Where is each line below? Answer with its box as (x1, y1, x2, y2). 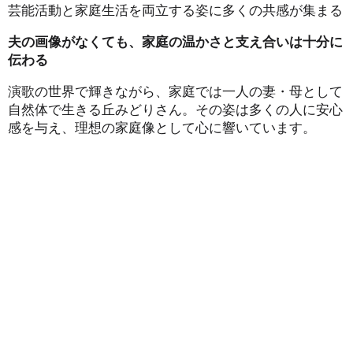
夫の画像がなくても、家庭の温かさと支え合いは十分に (8, 34, 343, 48)
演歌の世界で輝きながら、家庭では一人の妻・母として (8, 84, 343, 98)
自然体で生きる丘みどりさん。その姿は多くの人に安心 (8, 102, 343, 116)
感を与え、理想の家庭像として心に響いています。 (8, 120, 316, 134)
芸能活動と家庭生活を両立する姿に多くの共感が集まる (8, 2, 343, 17)
